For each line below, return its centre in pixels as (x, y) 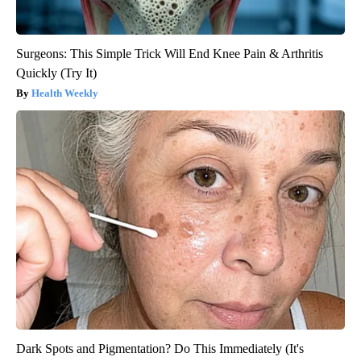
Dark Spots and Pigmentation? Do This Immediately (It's (160, 349)
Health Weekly (65, 93)
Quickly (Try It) (56, 73)
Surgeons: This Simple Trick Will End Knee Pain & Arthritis (170, 54)
